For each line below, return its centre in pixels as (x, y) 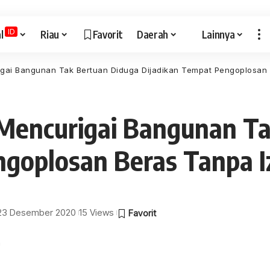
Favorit (108, 34)
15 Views (97, 212)
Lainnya (218, 34)
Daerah (153, 34)
